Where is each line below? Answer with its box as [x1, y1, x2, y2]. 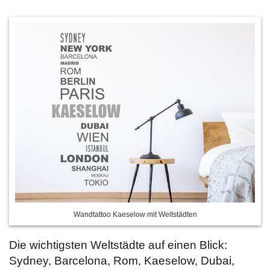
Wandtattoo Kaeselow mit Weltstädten [73, 210, 197, 219]
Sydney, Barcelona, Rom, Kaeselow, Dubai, [9, 254, 234, 267]
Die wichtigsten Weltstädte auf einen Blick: [9, 239, 227, 251]
